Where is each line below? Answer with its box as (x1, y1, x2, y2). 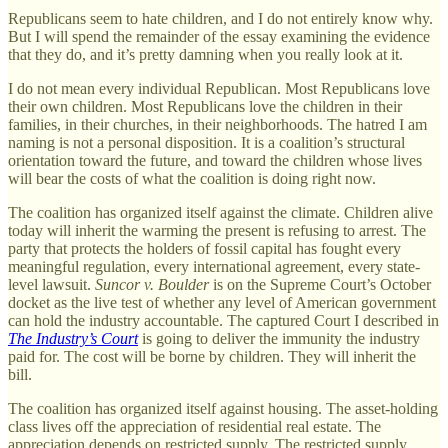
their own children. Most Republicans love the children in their (8, 97, 402, 115)
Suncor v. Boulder (95, 275, 209, 293)
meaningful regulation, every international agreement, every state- (8, 257, 420, 275)
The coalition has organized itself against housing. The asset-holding (8, 399, 438, 417)
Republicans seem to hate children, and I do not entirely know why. (8, 9, 433, 27)
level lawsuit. (8, 275, 95, 293)
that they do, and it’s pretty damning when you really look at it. (8, 45, 403, 63)
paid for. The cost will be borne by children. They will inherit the (8, 347, 416, 365)
